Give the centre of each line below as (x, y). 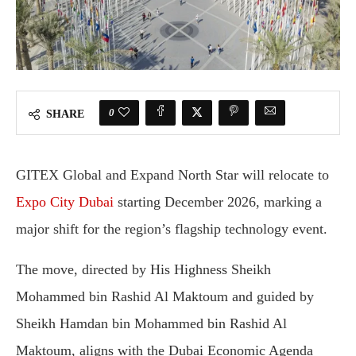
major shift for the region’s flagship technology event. (172, 229)
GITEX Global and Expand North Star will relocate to (172, 175)
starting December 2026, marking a (218, 202)
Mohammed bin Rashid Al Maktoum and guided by (165, 297)
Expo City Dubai (65, 202)
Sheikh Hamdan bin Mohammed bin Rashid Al (151, 324)
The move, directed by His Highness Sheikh (143, 270)
